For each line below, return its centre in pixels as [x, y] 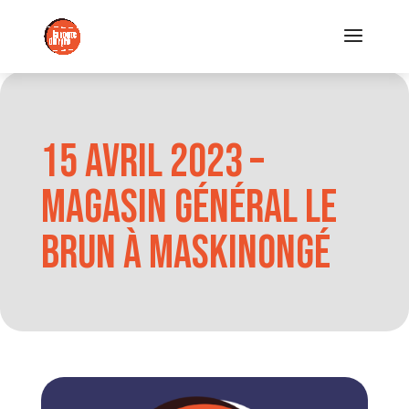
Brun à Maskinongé [185, 254]
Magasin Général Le [189, 208]
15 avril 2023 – [152, 163]
